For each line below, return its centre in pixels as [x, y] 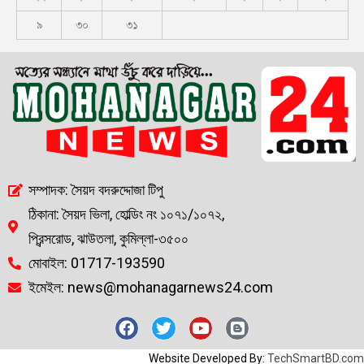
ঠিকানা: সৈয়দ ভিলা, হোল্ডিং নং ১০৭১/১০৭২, [126, 214]
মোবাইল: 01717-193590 [97, 262]
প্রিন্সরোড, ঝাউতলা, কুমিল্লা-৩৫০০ [108, 238]
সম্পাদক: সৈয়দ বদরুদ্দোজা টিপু [96, 189]
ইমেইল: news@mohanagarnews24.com [151, 287]
